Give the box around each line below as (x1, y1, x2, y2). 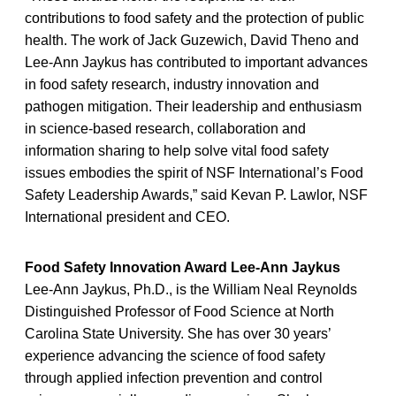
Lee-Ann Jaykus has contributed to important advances (25, 54, 368, 70)
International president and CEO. (25, 209, 230, 225)
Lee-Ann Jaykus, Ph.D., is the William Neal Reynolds (25, 281, 357, 297)
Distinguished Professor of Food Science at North (25, 303, 334, 319)
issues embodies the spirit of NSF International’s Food (25, 164, 363, 180)
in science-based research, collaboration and (25, 120, 306, 136)
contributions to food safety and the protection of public (25, 10, 364, 26)
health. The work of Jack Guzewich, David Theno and (25, 32, 359, 48)
